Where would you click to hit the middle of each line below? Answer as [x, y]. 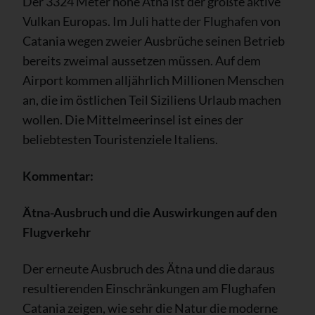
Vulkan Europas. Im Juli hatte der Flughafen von [152, 21]
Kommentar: [58, 176]
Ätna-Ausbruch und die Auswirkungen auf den [150, 213]
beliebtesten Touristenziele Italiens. [120, 140]
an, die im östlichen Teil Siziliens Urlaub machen [152, 100]
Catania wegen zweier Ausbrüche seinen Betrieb [154, 41]
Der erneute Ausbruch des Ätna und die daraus [149, 269]
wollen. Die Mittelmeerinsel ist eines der [133, 120]
